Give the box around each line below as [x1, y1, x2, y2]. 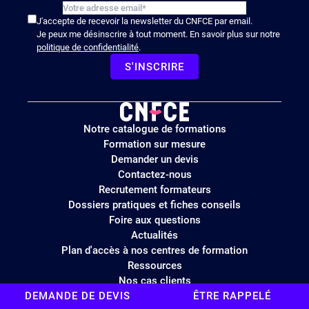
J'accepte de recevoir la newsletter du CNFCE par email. [37, 15, 252, 26]
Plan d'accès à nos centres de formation [61, 243, 248, 257]
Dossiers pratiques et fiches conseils [68, 198, 241, 211]
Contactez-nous [117, 168, 192, 181]
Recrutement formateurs [98, 183, 211, 196]
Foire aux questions [108, 213, 201, 226]
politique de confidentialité [37, 41, 139, 52]
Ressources [127, 259, 182, 272]
